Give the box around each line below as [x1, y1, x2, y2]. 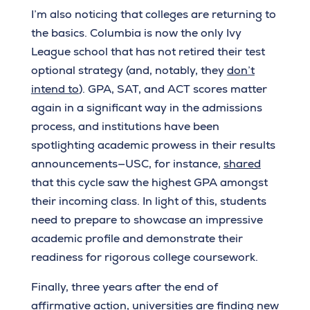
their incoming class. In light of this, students [30, 194, 266, 209]
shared [223, 156, 261, 172]
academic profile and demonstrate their [30, 231, 243, 246]
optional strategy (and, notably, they [30, 63, 227, 78]
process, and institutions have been [30, 119, 219, 134]
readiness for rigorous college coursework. [30, 250, 258, 265]
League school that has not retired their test [30, 44, 265, 60]
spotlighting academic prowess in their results [30, 138, 275, 153]
